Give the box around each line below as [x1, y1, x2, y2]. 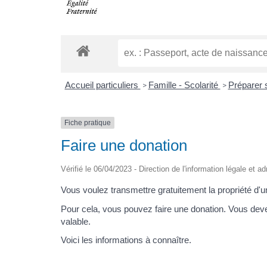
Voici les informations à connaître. [61, 235, 191, 246]
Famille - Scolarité [148, 79, 221, 90]
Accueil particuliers [64, 79, 141, 90]
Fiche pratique [64, 118, 111, 127]
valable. [61, 216, 91, 226]
